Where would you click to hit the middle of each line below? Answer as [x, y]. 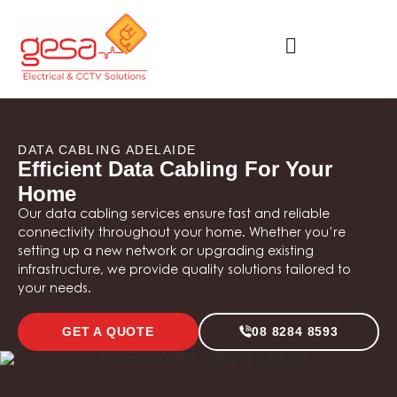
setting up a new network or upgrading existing [166, 253]
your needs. [54, 290]
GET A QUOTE [108, 331]
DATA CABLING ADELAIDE [107, 150]
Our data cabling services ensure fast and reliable [174, 216]
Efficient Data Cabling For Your [175, 169]
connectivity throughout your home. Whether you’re [182, 234]
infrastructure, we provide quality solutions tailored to [184, 272]
